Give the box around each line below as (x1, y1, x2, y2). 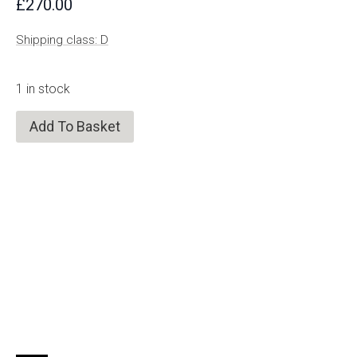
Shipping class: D (16, 33, 108, 47)
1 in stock (16, 81, 70, 96)
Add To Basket (29, 118, 120, 135)
